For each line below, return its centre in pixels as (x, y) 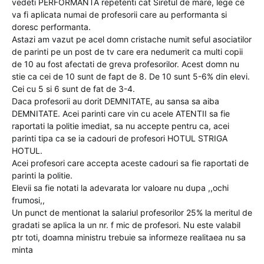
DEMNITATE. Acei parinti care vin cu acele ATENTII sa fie (121, 114)
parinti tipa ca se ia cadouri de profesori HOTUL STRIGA (120, 138)
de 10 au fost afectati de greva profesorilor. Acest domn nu (126, 64)
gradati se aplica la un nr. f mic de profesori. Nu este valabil (126, 225)
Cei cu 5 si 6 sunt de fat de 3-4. (73, 89)
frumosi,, (28, 200)
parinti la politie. (42, 176)
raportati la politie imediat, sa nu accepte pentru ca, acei (121, 126)
